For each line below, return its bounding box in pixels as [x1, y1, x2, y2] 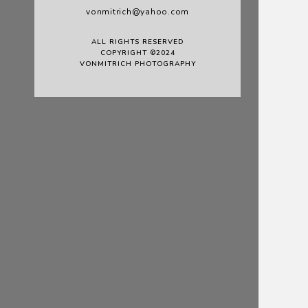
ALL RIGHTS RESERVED [91, 37, 184, 47]
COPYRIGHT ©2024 [100, 48, 175, 58]
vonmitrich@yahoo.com [86, 6, 189, 18]
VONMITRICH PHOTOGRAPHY [79, 59, 196, 69]
